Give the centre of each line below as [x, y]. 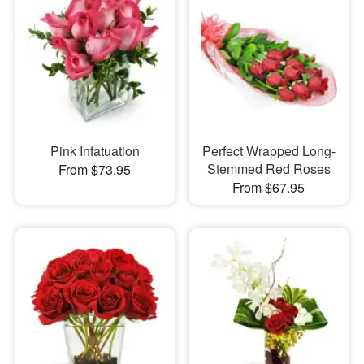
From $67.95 [269, 188]
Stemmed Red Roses [269, 169]
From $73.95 [95, 170]
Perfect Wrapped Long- [269, 151]
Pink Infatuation [95, 151]
